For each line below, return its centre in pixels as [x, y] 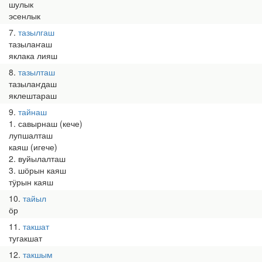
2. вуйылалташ [37, 158]
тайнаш [32, 112]
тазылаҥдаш [33, 84]
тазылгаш [36, 32]
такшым [38, 254]
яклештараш [33, 95]
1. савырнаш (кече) [46, 123]
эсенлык [25, 16]
